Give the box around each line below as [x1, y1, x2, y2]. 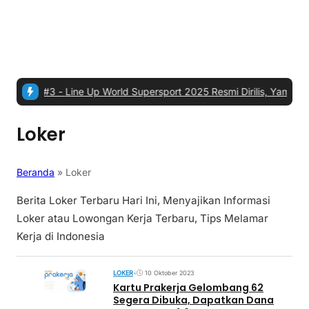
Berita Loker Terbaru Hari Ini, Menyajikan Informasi [17, 194, 270, 208]
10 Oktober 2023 [145, 269, 195, 277]
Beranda [17, 166, 54, 179]
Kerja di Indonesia [17, 230, 105, 243]
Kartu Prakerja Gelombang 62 [113, 280, 263, 295]
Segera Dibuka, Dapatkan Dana [113, 292, 274, 307]
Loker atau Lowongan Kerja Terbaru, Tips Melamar [17, 212, 268, 226]
